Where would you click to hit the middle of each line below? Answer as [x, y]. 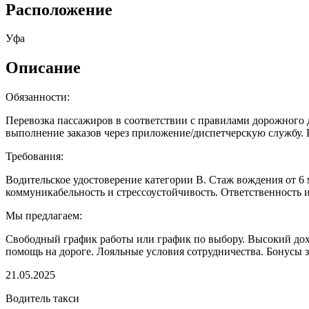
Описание [43, 68]
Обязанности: [38, 97]
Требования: [34, 157]
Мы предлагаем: [44, 216]
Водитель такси [42, 299]
